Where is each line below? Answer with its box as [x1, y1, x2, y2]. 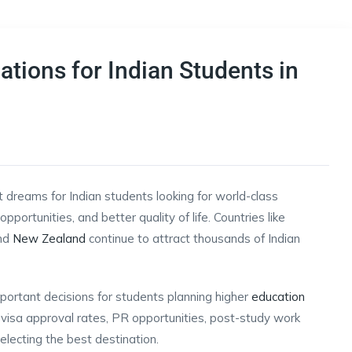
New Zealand [13, 231, 86, 246]
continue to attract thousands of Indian [86, 231, 300, 246]
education [251, 289, 305, 304]
